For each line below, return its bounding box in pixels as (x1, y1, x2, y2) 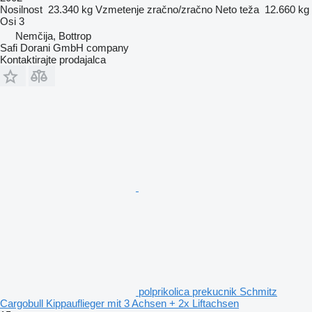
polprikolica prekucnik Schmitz (139, 285, 277, 297)
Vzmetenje (95, 3, 144, 15)
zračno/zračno (147, 3, 212, 15)
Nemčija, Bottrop (15, 29, 91, 42)
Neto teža (215, 3, 259, 15)
